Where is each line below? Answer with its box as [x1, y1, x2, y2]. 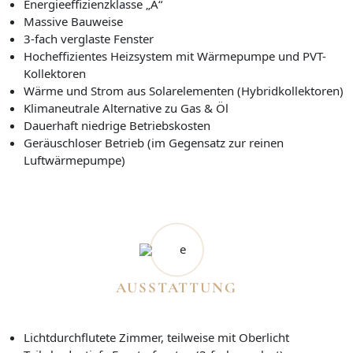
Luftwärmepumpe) [24, 151, 125, 168]
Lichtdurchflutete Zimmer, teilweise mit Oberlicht [24, 329, 289, 345]
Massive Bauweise [24, 13, 123, 29]
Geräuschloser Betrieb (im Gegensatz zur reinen [24, 134, 284, 150]
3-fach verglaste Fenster [24, 30, 154, 46]
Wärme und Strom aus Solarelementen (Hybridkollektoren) [24, 82, 344, 98]
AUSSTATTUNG [116, 278, 237, 296]
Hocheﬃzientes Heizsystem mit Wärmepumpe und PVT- [24, 47, 326, 64]
